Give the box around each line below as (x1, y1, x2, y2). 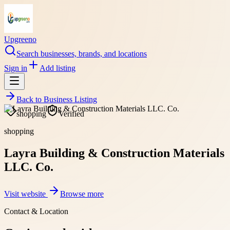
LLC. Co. (4, 160, 53, 174)
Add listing (40, 64, 75, 72)
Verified (59, 109, 84, 118)
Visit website (4, 189, 48, 198)
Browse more (60, 189, 104, 198)
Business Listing (44, 95, 97, 104)
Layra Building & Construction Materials (4, 146, 224, 160)
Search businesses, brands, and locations (16, 49, 147, 58)
